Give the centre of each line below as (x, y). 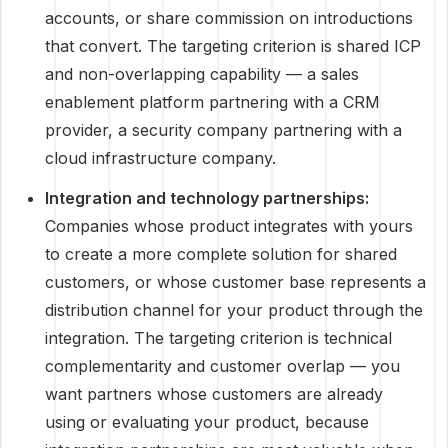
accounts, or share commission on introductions (229, 18)
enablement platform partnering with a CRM (212, 102)
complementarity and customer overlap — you (222, 366)
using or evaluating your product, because (207, 422)
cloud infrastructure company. (160, 158)
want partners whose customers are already (214, 394)
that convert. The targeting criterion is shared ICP (233, 46)
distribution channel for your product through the (234, 310)
